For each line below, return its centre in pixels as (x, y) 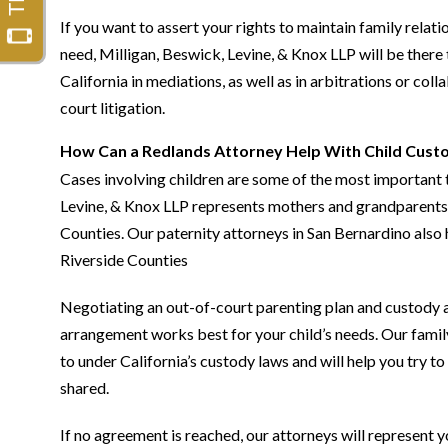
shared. (84, 387)
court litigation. (112, 107)
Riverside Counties (124, 259)
